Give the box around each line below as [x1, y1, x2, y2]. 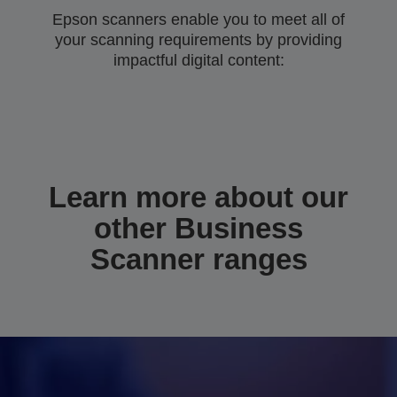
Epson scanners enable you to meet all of [52, 11, 345, 28]
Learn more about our [49, 181, 348, 214]
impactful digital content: [113, 51, 284, 69]
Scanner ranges [90, 243, 307, 276]
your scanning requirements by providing [55, 31, 342, 49]
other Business [94, 212, 303, 245]
